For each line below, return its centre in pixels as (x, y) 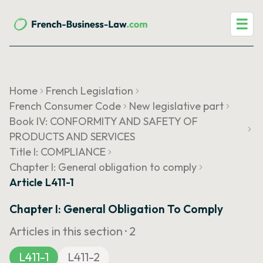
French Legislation (90, 91)
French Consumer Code (65, 106)
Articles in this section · (69, 231)
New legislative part (176, 106)
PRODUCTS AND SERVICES (72, 136)
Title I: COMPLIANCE (58, 152)
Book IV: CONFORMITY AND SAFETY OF (104, 121)
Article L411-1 (42, 182)
